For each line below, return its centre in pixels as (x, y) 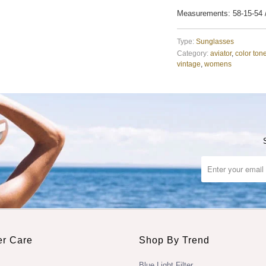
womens (218, 64)
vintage (189, 64)
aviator (221, 53)
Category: (192, 53)
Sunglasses (215, 42)
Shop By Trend (174, 240)
